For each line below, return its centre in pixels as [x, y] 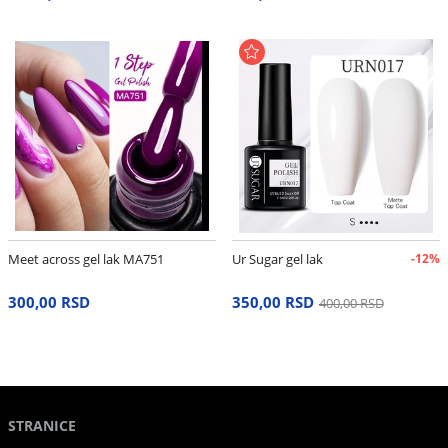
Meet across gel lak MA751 [85, 259]
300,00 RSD [48, 302]
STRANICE [41, 425]
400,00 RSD [351, 304]
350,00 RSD [272, 302]
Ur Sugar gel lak [277, 259]
